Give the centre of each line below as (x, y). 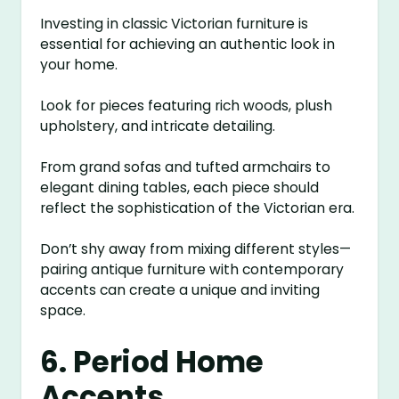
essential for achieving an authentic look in (188, 45)
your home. (79, 65)
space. (63, 311)
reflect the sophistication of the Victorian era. (198, 208)
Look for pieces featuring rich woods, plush (187, 106)
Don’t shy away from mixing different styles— (196, 249)
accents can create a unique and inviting (180, 290)
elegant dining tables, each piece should (180, 188)
